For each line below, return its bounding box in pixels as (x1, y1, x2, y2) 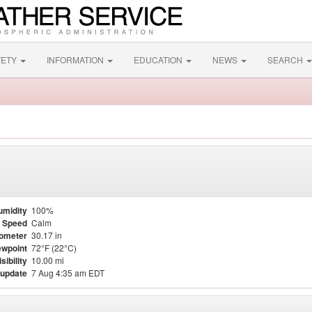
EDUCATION (134, 54, 185, 65)
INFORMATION (47, 54, 106, 65)
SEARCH (267, 54, 305, 65)
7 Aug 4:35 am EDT (31, 267, 104, 279)
